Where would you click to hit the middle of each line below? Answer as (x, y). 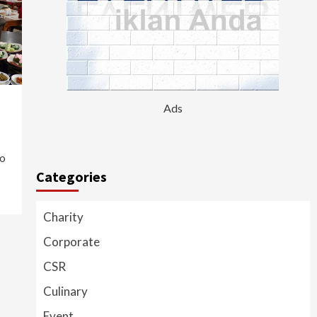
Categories (71, 176)
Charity (63, 217)
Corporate (71, 241)
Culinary (65, 291)
